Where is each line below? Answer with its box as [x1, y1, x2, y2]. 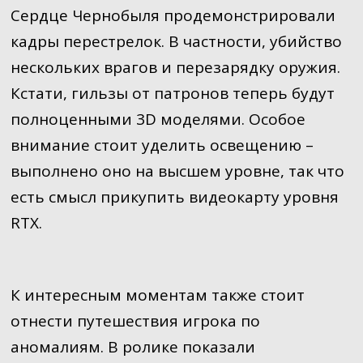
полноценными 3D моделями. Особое [10, 108, 305, 130]
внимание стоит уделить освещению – [10, 134, 314, 156]
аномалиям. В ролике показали [10, 335, 255, 357]
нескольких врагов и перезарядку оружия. [10, 56, 340, 78]
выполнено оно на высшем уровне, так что [10, 160, 344, 181]
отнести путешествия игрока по [10, 310, 260, 331]
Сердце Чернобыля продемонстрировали [10, 4, 335, 26]
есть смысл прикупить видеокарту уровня [10, 186, 339, 207]
